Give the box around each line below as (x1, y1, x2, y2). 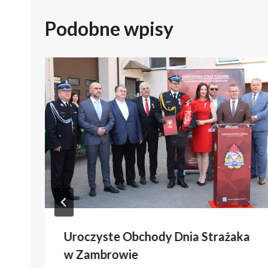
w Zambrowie (64, 247, 138, 262)
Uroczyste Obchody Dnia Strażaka (64, 229, 250, 244)
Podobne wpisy (45, 17, 173, 41)
